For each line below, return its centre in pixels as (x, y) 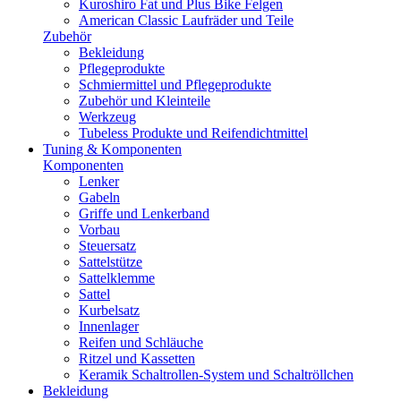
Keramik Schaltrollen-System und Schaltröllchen (216, 375)
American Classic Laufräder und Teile (186, 20)
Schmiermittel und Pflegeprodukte (175, 85)
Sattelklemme (117, 278)
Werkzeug (107, 117)
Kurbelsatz (109, 310)
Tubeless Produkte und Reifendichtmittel (193, 133)
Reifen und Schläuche (141, 342)
